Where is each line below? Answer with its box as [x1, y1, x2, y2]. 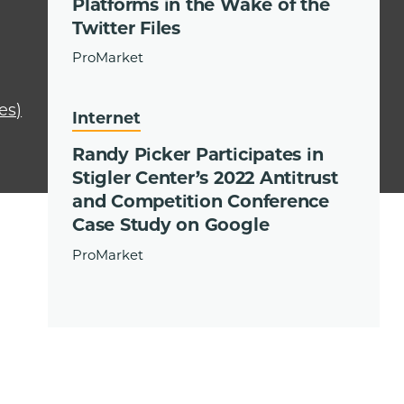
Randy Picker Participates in [72, 143, 324, 166]
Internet [72, 108, 142, 128]
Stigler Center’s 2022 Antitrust [72, 167, 338, 189]
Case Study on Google [72, 214, 270, 236]
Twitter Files [72, 16, 180, 39]
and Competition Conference [72, 190, 329, 213]
